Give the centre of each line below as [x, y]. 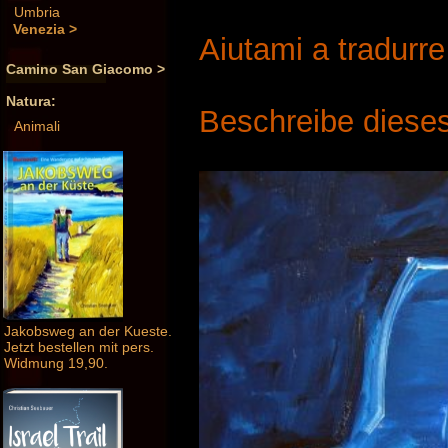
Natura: [31, 101]
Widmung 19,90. [56, 363]
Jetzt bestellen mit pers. [79, 347]
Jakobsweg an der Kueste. [88, 331]
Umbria [37, 12]
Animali [37, 126]
